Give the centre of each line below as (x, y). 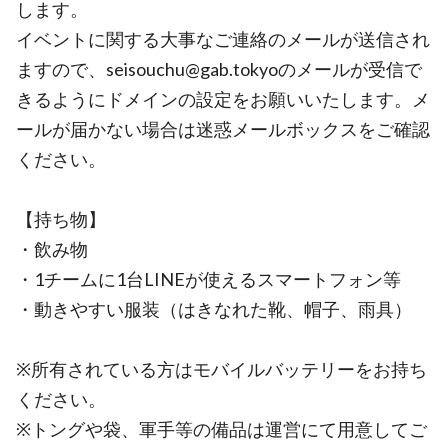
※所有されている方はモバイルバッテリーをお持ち (221, 369)
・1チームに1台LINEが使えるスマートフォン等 (208, 279)
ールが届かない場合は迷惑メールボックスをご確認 (223, 129)
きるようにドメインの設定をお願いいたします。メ (223, 99)
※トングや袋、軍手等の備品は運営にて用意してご (221, 429)
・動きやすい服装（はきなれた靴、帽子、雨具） (214, 309)
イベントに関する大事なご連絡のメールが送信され (223, 39)
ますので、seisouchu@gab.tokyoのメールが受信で (219, 69)
